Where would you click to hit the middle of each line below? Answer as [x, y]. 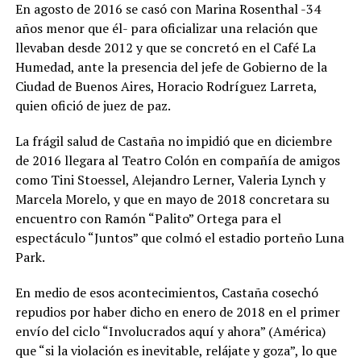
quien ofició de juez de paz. [93, 106]
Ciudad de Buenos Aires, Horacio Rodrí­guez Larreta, [166, 87]
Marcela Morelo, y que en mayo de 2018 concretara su [172, 199]
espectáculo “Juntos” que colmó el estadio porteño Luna [179, 238]
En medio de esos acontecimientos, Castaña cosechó [166, 293]
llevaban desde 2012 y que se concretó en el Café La [165, 48]
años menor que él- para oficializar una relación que [166, 29]
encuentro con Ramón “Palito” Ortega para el [148, 219]
